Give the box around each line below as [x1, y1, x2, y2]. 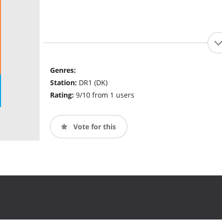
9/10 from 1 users [75, 90, 134, 100]
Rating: [50, 90, 76, 100]
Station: [50, 78, 79, 88]
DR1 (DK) [78, 78, 108, 88]
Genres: [50, 65, 76, 75]
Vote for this [71, 121, 116, 131]
